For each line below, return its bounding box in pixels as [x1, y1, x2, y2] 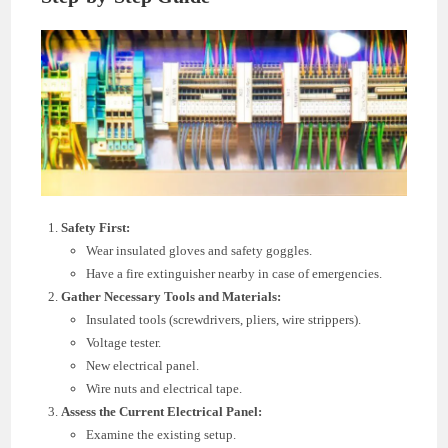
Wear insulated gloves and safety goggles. [86, 242, 313, 258]
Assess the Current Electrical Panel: [61, 403, 263, 419]
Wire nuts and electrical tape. [86, 380, 243, 396]
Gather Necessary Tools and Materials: [61, 288, 282, 304]
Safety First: [61, 219, 131, 235]
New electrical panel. [86, 357, 200, 373]
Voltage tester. [86, 334, 162, 350]
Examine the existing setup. [86, 426, 237, 442]
